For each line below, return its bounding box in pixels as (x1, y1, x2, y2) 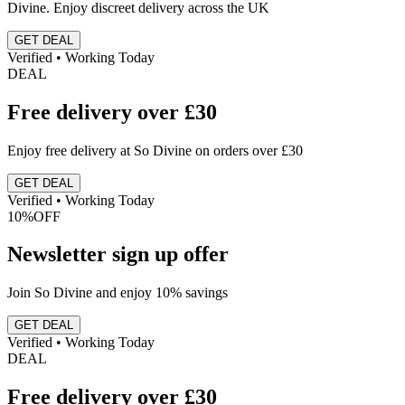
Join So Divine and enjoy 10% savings (7, 285, 228, 301)
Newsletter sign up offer (7, 242, 229, 267)
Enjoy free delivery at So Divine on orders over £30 (7, 142, 303, 158)
